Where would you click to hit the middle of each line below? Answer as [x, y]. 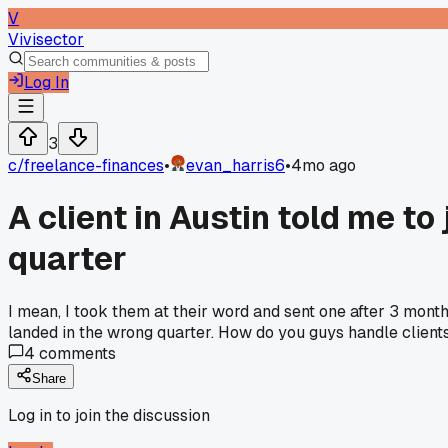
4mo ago [323, 165]
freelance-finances [94, 165]
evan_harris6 [235, 165]
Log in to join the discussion [109, 415]
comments [75, 353]
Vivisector [46, 39]
